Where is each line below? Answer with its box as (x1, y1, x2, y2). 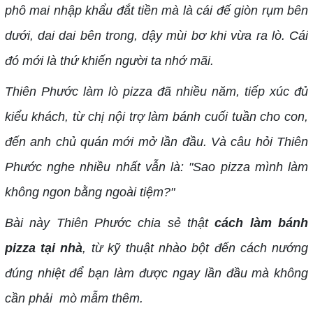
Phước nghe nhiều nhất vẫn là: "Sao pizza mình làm (4, 160, 309, 174)
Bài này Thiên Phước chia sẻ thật (4, 216, 215, 230)
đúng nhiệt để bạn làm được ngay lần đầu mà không (4, 266, 309, 280)
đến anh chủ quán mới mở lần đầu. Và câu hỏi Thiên (4, 135, 309, 149)
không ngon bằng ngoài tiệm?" (4, 185, 175, 199)
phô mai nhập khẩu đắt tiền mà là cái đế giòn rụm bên (4, 3, 309, 17)
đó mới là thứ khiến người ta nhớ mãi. (4, 54, 214, 68)
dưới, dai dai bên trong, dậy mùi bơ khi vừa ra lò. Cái (4, 29, 309, 43)
